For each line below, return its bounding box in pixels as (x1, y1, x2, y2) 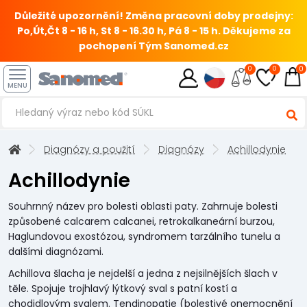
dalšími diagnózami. (8, 245, 103, 258)
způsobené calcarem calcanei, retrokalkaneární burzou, (8, 214, 275, 228)
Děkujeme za (222, 24, 291, 38)
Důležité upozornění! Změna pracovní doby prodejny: (14, 9, 293, 23)
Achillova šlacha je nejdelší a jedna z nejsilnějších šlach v (8, 267, 278, 280)
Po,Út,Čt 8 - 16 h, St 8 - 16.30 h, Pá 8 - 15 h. (16, 24, 223, 38)
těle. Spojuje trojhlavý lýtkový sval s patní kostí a (8, 282, 237, 295)
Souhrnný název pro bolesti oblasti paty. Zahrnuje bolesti (8, 199, 278, 213)
